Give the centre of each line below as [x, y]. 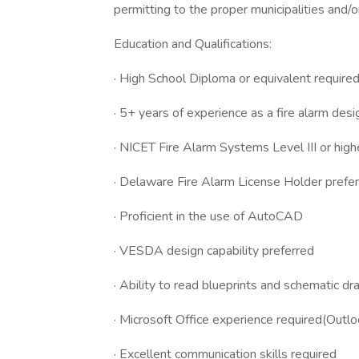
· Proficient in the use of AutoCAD [208, 216]
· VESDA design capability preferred [214, 251]
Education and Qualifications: [193, 44]
